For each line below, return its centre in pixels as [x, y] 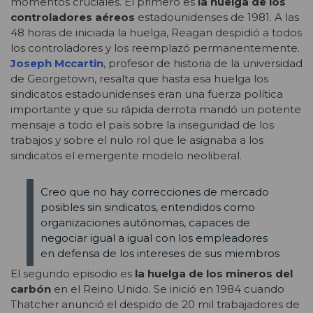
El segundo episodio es [73, 274]
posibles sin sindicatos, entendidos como [147, 207]
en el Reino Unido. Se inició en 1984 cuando [168, 289]
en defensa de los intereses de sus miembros [160, 253]
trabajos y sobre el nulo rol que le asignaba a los [137, 140]
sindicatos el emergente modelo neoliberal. [126, 155]
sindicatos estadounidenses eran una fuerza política [147, 94]
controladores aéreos [73, 17]
